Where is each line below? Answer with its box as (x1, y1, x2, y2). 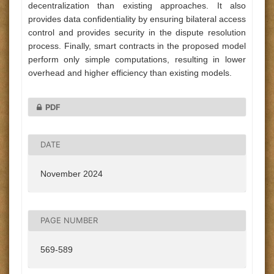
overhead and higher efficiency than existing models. (28, 68, 232, 78)
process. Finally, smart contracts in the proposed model (28, 41, 246, 51)
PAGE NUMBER (40, 215, 98, 226)
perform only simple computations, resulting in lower (28, 54, 246, 64)
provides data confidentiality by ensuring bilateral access (28, 14, 246, 24)
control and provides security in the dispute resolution (28, 28, 246, 37)
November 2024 (40, 168, 103, 179)
